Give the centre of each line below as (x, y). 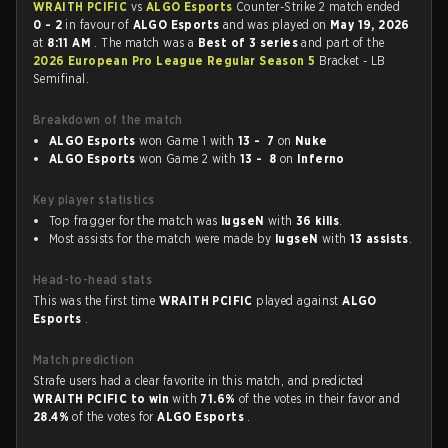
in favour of (97, 24)
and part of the (343, 42)
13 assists (379, 238)
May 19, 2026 (370, 24)
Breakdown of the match (108, 119)
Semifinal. (61, 78)
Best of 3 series (249, 42)
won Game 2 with (187, 158)
